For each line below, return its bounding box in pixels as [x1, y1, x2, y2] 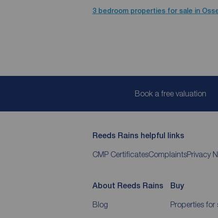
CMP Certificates [92, 150, 148, 159]
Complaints [148, 150, 187, 159]
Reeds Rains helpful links [92, 131, 184, 140]
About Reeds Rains [92, 181, 163, 190]
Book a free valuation [134, 89, 206, 98]
